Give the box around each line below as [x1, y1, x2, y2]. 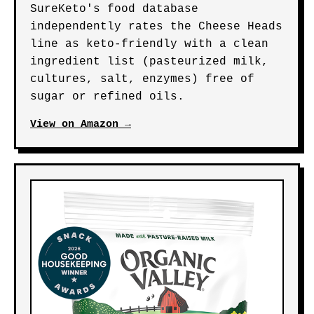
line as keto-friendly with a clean [30, 38, 268, 50]
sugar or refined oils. [30, 90, 184, 103]
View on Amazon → [30, 118, 131, 130]
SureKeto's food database [30, 3, 198, 15]
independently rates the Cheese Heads [30, 20, 282, 33]
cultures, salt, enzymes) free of [30, 73, 254, 86]
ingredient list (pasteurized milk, [30, 55, 268, 68]
